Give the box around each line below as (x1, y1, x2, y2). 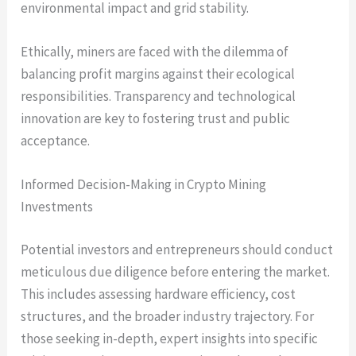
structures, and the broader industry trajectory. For (21, 307, 315, 325)
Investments (21, 198, 94, 215)
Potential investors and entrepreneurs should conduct (21, 240, 334, 258)
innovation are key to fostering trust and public (21, 109, 291, 127)
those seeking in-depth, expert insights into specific (21, 329, 319, 347)
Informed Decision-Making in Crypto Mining (21, 176, 267, 193)
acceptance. (21, 131, 91, 149)
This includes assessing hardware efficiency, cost (21, 284, 296, 303)
